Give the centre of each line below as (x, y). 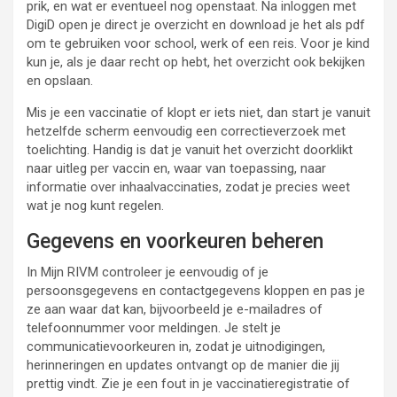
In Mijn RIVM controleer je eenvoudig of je (148, 272)
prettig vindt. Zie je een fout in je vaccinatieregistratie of (188, 384)
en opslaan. (60, 81)
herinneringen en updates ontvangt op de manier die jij (183, 365)
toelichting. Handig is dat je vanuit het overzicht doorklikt (190, 150)
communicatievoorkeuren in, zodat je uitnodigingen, (176, 346)
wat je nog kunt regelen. (95, 206)
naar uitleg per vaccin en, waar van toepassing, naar (176, 168)
